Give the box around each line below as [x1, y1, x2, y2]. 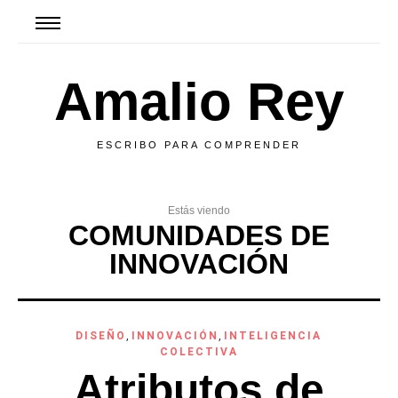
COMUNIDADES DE [68, 219, 330, 251]
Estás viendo [168, 204, 230, 217]
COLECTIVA [159, 346, 238, 358]
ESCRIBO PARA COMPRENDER [97, 139, 301, 150]
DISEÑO [76, 330, 127, 342]
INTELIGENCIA [224, 330, 322, 342]
